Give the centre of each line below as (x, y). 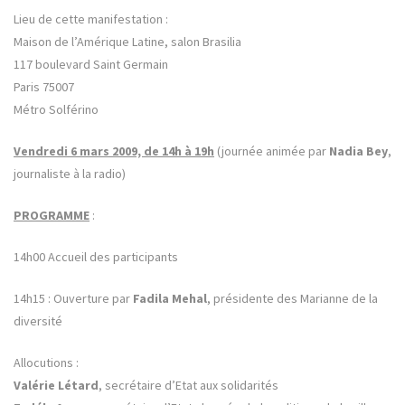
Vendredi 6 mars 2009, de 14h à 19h (114, 151)
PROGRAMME (52, 216)
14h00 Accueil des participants (96, 257)
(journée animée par (272, 151)
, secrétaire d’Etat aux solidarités (188, 386)
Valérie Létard (56, 386)
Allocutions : (46, 363)
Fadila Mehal (170, 299)
